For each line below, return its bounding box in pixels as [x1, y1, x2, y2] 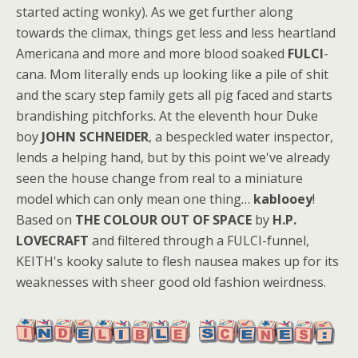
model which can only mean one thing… [16, 189, 253, 208]
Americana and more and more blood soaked [16, 44, 288, 62]
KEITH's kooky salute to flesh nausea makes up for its [16, 252, 339, 270]
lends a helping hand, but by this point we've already [16, 148, 330, 166]
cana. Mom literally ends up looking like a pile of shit [16, 65, 328, 83]
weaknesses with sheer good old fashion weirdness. [16, 272, 326, 291]
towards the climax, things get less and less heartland [16, 23, 336, 42]
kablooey [253, 189, 312, 208]
